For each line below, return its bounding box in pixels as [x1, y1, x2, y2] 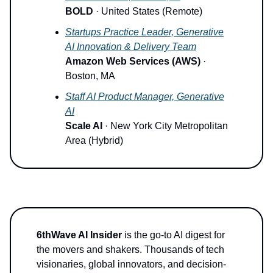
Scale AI [65, 120, 102, 131]
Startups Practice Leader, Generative [65, 26, 224, 37]
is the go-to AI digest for [122, 229, 225, 240]
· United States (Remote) [93, 5, 202, 16]
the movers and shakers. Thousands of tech [37, 244, 224, 255]
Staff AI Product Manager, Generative [65, 91, 224, 102]
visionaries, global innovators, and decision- [37, 258, 226, 269]
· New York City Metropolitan [102, 120, 228, 131]
